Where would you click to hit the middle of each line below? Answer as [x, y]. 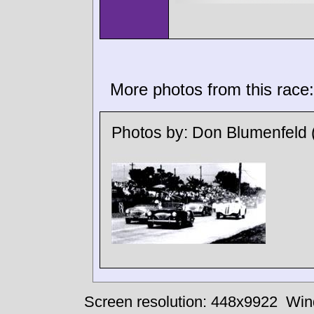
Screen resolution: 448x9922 [180, 302]
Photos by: [152, 133]
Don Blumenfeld [250, 133]
